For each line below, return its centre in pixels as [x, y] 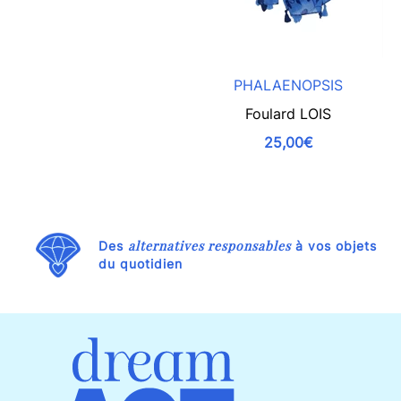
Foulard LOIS [288, 113]
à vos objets [334, 245]
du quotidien [141, 263]
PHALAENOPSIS [288, 85]
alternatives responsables [209, 245]
